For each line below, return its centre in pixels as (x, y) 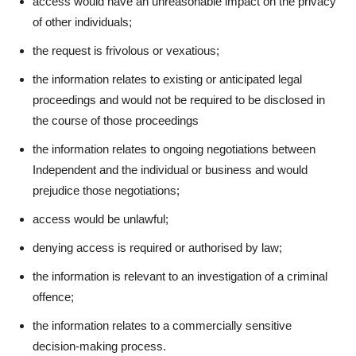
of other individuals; (82, 22)
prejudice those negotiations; (106, 190)
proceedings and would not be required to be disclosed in (179, 100)
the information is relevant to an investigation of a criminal (180, 276)
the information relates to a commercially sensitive (162, 325)
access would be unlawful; (101, 219)
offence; (53, 297)
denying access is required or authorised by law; (157, 248)
